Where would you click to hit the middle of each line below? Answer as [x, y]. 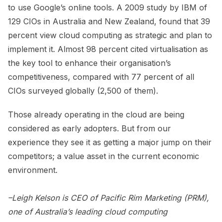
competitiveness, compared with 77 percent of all [101, 77]
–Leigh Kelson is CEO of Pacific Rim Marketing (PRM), [109, 198]
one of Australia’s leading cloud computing [88, 212]
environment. [33, 170]
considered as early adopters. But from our [89, 129]
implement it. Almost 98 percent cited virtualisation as [108, 49]
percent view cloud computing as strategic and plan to [110, 35]
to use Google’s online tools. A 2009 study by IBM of [108, 8]
